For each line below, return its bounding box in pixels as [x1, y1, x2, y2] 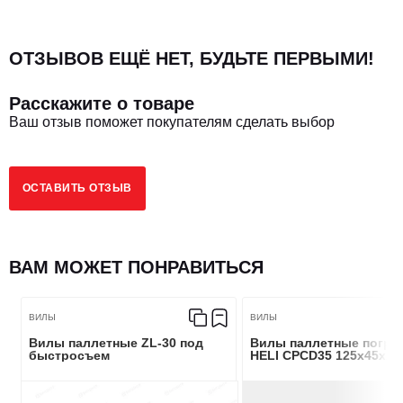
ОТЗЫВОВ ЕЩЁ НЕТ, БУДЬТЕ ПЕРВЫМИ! [9, 48, 374, 68]
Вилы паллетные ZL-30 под [29, 335, 203, 350]
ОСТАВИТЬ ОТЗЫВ [22, 182, 132, 195]
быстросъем [29, 347, 110, 363]
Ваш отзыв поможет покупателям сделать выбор [9, 113, 335, 130]
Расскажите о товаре [9, 93, 194, 113]
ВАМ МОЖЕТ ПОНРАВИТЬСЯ [9, 256, 264, 277]
